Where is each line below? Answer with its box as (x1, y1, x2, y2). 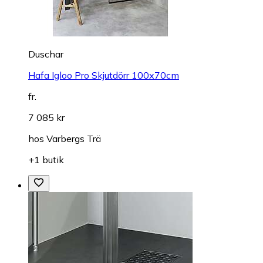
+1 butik (28, 154, 64, 166)
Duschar (28, 48, 63, 60)
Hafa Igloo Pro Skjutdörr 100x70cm (28, 69, 179, 82)
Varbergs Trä (46, 133, 101, 145)
